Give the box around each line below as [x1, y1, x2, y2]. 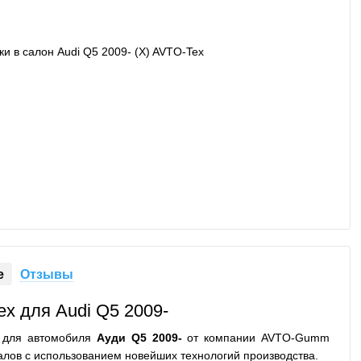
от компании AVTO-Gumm [181, 331, 330, 344]
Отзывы [20, 268, 74, 281]
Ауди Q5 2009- [96, 331, 182, 344]
